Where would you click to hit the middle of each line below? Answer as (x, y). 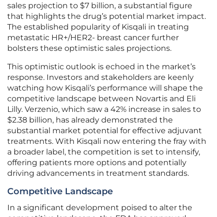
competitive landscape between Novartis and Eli (101, 99)
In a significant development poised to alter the (100, 208)
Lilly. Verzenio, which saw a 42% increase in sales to (104, 109)
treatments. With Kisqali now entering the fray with (107, 141)
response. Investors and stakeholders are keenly (101, 77)
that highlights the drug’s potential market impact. (107, 16)
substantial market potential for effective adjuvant (105, 131)
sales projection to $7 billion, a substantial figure (100, 6)
